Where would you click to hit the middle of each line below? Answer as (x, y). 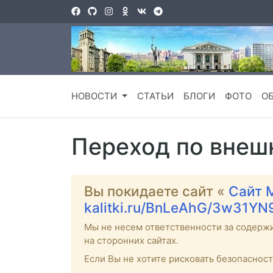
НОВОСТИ (95, 96)
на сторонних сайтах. (131, 241)
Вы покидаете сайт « (156, 191)
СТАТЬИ (155, 96)
